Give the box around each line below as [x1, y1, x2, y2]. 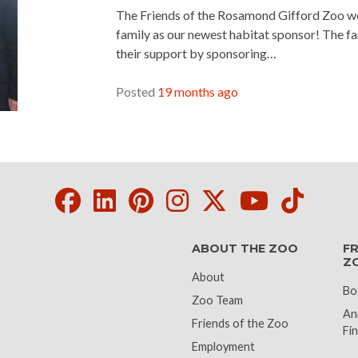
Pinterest [152, 184, 246, 215]
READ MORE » [125, 74, 209, 90]
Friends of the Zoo [192, 316, 288, 330]
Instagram [187, 184, 292, 215]
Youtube [267, 184, 355, 215]
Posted [116, 84, 158, 99]
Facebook [79, 184, 180, 215]
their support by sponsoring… [116, 46, 277, 61]
